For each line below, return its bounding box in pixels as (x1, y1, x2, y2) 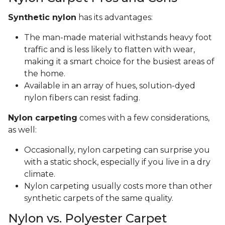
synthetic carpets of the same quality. (24, 193, 173, 203)
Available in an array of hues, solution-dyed (24, 81, 195, 91)
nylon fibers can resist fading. (24, 93, 140, 103)
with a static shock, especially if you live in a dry (24, 157, 210, 167)
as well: (8, 125, 37, 135)
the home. (24, 69, 67, 79)
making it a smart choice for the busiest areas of (24, 57, 214, 67)
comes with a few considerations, (77, 113, 209, 123)
